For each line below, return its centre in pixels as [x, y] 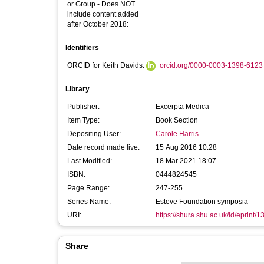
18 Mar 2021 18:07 [186, 161]
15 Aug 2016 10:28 [186, 147]
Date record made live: [103, 147]
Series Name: [89, 202]
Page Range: [88, 188]
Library [77, 89]
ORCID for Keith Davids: [107, 65]
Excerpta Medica [182, 107]
